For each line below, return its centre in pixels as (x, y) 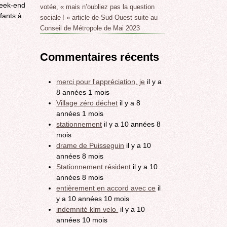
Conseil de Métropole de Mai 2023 (90, 28)
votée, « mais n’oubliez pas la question (98, 7)
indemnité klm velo (87, 209)
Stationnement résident (94, 166)
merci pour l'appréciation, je (101, 81)
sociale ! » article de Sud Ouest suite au (99, 18)
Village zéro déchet (87, 103)
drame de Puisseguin (90, 145)
